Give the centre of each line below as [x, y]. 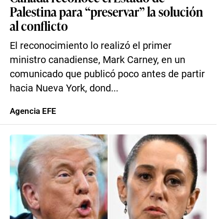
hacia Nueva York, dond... [64, 88]
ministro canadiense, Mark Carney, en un [98, 60]
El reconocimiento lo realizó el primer [91, 46]
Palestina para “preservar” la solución [106, 11]
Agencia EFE [33, 111]
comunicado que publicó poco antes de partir [107, 74]
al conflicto [39, 25]
